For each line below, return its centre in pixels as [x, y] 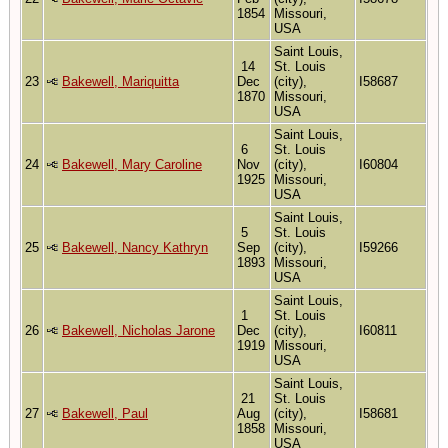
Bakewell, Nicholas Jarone [138, 330]
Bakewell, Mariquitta [120, 81]
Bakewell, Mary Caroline [132, 164]
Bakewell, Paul [105, 413]
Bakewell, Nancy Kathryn [135, 247]
